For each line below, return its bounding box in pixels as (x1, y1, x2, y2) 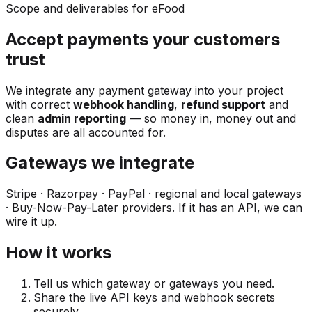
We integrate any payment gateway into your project (6, 83, 283, 97)
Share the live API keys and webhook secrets (33, 290, 275, 305)
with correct (6, 97, 73, 111)
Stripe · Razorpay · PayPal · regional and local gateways (6, 187, 302, 201)
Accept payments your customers (6, 29, 280, 49)
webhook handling (73, 97, 174, 111)
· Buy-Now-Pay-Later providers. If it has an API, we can (6, 201, 302, 215)
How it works (6, 242, 111, 263)
